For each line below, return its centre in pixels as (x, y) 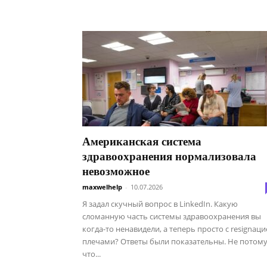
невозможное (116, 171)
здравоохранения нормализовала (169, 156)
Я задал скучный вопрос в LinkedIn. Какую (160, 204)
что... (91, 254)
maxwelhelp (102, 187)
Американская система (142, 142)
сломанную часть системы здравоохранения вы (172, 216)
